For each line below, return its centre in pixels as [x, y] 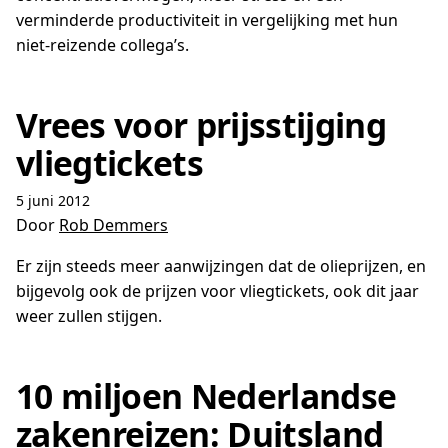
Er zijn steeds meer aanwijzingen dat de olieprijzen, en [221, 266]
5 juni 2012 [53, 200]
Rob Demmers [113, 225]
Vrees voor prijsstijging [201, 125]
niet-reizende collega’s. [102, 45]
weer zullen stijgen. [89, 316]
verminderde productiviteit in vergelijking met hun [207, 20]
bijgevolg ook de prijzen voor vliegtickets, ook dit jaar [217, 291]
